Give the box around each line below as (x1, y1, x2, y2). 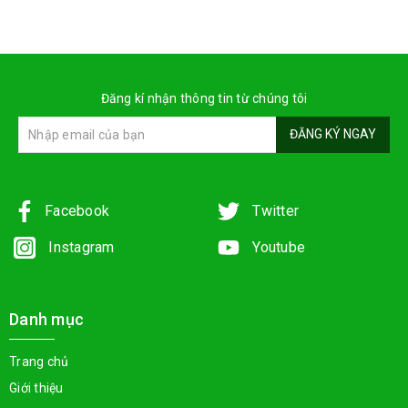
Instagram (45, 238, 115, 256)
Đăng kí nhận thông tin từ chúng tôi (100, 90, 308, 106)
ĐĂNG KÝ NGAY (290, 127, 376, 142)
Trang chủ (9, 353, 69, 369)
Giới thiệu (9, 380, 64, 395)
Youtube (249, 238, 305, 256)
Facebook (45, 201, 109, 219)
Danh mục (9, 309, 84, 329)
